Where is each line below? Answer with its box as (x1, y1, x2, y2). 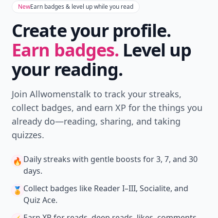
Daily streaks (23, 154, 71, 164)
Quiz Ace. (23, 195, 57, 205)
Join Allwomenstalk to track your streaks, (12, 88, 182, 100)
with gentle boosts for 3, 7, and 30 (71, 154, 198, 164)
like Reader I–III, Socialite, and (77, 183, 188, 194)
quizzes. (12, 129, 44, 141)
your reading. (12, 57, 123, 81)
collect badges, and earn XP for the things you (12, 102, 202, 113)
